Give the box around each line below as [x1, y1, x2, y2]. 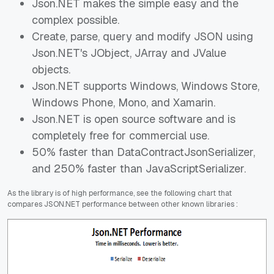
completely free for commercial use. [32, 128, 209, 143]
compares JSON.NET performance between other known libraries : [7, 199, 238, 209]
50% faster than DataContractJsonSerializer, [32, 144, 255, 159]
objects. [32, 62, 70, 76]
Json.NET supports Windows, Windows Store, [32, 78, 259, 93]
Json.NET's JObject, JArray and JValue [32, 45, 226, 60]
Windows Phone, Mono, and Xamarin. [32, 95, 215, 109]
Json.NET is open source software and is [32, 111, 235, 126]
